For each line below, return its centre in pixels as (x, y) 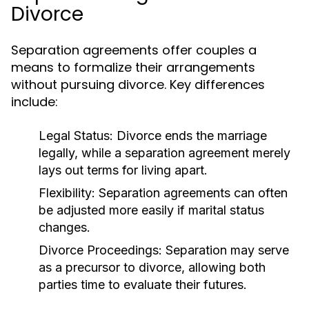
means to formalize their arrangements (133, 67)
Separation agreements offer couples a (134, 50)
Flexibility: (67, 193)
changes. (64, 227)
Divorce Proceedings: (100, 250)
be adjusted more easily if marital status (151, 210)
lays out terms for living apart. (123, 170)
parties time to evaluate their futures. (143, 285)
